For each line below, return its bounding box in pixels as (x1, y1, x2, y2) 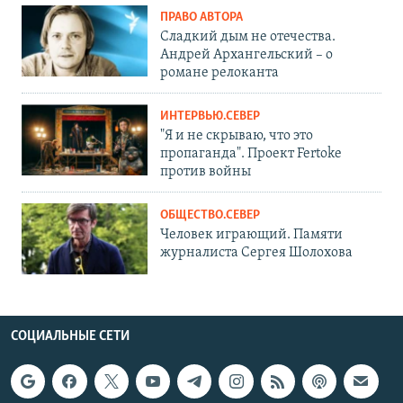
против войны (160, 165, 251, 180)
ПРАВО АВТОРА (160, 11, 243, 25)
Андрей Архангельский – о (160, 48, 333, 63)
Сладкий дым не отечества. (160, 30, 336, 45)
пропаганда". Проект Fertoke (160, 147, 342, 162)
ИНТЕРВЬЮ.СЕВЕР (160, 110, 260, 124)
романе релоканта (160, 66, 279, 81)
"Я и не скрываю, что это (160, 129, 313, 144)
